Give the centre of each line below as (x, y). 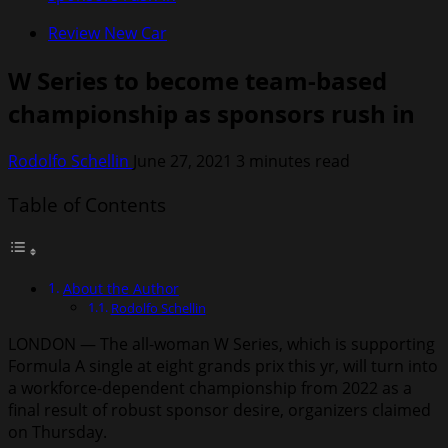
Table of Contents (87, 204)
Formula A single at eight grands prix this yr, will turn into (223, 366)
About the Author (120, 289)
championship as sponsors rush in (211, 113)
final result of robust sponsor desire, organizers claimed (219, 410)
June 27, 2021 (184, 160)
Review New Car (107, 33)
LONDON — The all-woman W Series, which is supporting (221, 344)
